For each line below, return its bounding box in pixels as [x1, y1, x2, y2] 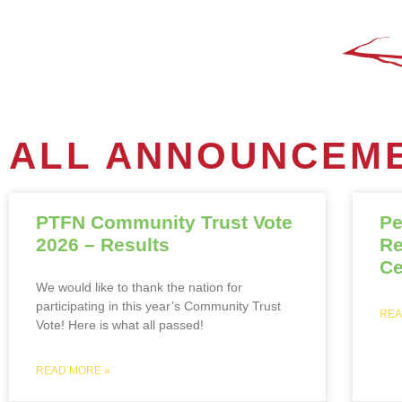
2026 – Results [36, 233, 170, 255]
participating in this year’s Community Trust [36, 298, 281, 313]
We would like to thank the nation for [36, 279, 242, 294]
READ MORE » [36, 363, 110, 377]
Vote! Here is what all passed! [36, 317, 204, 332]
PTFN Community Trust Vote [36, 211, 293, 232]
